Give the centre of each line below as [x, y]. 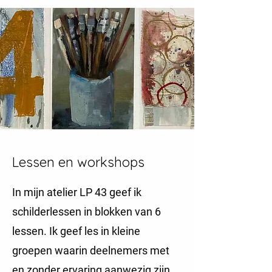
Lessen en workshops [78, 162]
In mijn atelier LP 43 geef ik [77, 192]
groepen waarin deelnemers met [91, 250]
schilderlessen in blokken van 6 [87, 212]
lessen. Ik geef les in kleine [76, 231]
